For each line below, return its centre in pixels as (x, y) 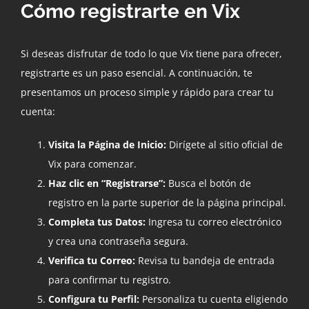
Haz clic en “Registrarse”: (107, 183)
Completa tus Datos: (97, 221)
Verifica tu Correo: (92, 260)
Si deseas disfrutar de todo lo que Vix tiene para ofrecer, (151, 53)
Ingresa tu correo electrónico (213, 221)
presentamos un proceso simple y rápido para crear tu (147, 92)
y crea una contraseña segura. (118, 241)
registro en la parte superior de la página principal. (167, 202)
